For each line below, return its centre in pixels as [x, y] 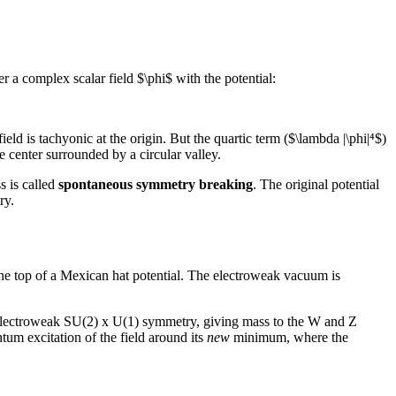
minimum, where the [289, 337]
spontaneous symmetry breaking [156, 184]
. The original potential [316, 184]
